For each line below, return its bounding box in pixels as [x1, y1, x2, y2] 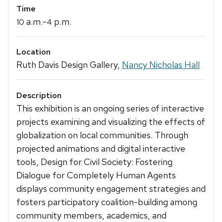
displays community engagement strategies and [16, 182, 206, 194]
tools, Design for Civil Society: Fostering [16, 156, 172, 167]
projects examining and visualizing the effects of [16, 115, 205, 127]
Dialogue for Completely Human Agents [16, 169, 176, 181]
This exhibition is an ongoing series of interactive [16, 102, 204, 114]
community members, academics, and [16, 209, 166, 221]
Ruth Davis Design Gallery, [16, 59, 122, 71]
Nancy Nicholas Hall [122, 59, 200, 71]
